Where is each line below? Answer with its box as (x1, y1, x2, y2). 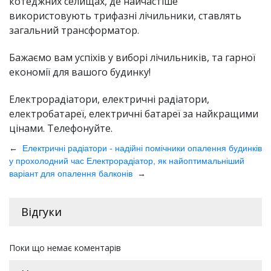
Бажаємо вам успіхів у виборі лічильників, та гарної (9, 51, 255, 65)
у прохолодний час (9, 156, 87, 166)
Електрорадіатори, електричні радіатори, (9, 93, 209, 106)
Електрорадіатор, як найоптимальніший (87, 156, 244, 166)
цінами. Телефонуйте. (9, 122, 113, 135)
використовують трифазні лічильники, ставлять (9, 9, 241, 23)
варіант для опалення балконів (9, 169, 135, 179)
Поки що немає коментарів (9, 242, 121, 254)
